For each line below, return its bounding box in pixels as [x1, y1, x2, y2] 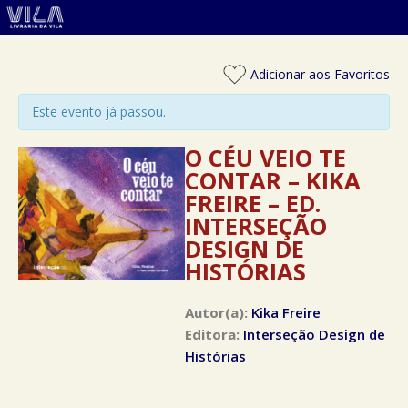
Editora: [185, 325, 244, 343]
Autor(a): [185, 303, 252, 321]
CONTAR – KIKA [185, 165, 362, 196]
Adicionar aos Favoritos [247, 66, 390, 83]
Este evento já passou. [32, 103, 166, 120]
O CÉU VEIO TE [185, 142, 347, 173]
